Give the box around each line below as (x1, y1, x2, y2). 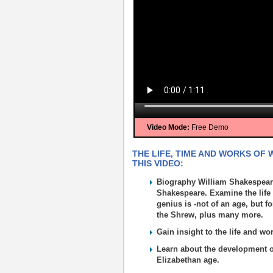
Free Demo (190, 123, 229, 132)
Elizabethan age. (157, 255, 219, 264)
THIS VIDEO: (132, 158, 183, 168)
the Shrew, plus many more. (157, 210, 263, 219)
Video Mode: (147, 123, 190, 132)
